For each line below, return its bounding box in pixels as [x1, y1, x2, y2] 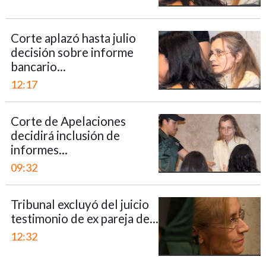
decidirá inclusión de [10, 128, 120, 142]
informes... [10, 142, 68, 157]
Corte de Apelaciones [10, 114, 126, 128]
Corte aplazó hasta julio [10, 31, 136, 45]
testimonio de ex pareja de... [10, 211, 159, 226]
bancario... [10, 59, 66, 74]
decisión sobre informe [10, 45, 134, 59]
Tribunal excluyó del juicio [10, 197, 149, 211]
